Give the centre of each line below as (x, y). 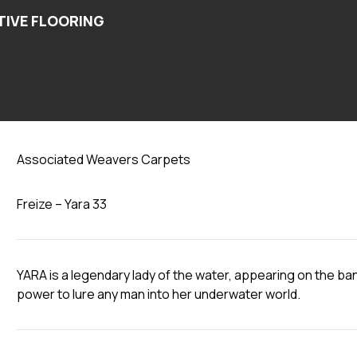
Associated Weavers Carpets (104, 159)
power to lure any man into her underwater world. (159, 294)
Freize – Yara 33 (62, 204)
